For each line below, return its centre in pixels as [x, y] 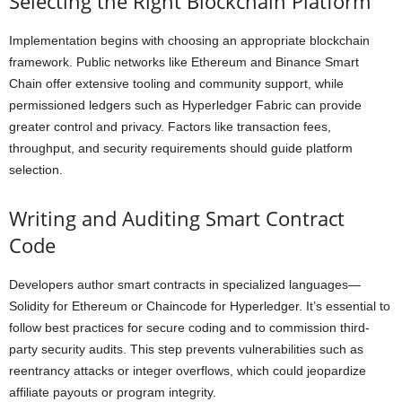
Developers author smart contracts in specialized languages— [185, 284]
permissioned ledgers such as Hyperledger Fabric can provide [185, 105]
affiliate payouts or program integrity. [113, 392]
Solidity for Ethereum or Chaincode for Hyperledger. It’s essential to [200, 306]
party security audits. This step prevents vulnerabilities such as [186, 349]
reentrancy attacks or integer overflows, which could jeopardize [188, 371]
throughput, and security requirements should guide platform [181, 148]
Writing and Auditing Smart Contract [177, 218]
